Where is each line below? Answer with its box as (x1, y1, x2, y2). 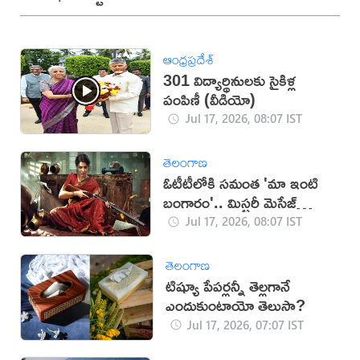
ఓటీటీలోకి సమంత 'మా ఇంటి (163, 167, 319, 198)
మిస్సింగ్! (163, 206, 215, 236)
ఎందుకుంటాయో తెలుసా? (165, 290, 305, 321)
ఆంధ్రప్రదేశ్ (163, 46, 215, 72)
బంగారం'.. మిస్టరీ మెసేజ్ (163, 186, 297, 217)
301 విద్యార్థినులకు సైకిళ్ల (163, 64, 297, 95)
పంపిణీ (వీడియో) (163, 84, 256, 114)
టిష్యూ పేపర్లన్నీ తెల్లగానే (165, 271, 290, 301)
